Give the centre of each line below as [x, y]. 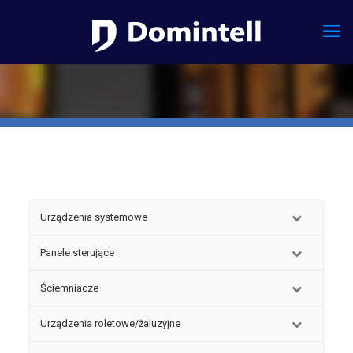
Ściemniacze [69, 288]
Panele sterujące [77, 253]
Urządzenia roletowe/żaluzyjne [110, 323]
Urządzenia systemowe [93, 217]
